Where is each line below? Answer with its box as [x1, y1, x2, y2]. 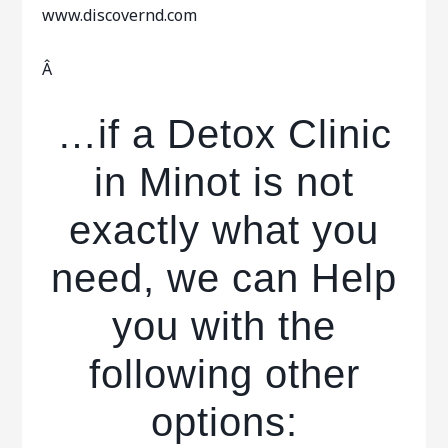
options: [150, 400, 298, 444]
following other [88, 352, 360, 396]
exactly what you [69, 208, 379, 252]
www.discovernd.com [42, 4, 198, 26]
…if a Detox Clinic [56, 112, 392, 156]
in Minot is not [94, 160, 354, 204]
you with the [112, 304, 336, 348]
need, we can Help [51, 256, 397, 300]
